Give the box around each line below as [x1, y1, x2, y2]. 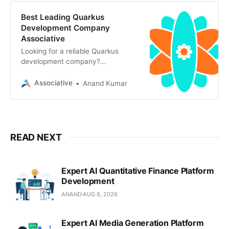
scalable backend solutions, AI [20, 77, 120, 86]
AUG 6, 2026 [83, 190, 118, 198]
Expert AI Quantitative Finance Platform [61, 165, 214, 176]
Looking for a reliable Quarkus [20, 47, 119, 55]
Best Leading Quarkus [20, 12, 104, 22]
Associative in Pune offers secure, [20, 67, 133, 76]
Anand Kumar [82, 79, 127, 87]
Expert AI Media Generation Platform [61, 217, 204, 228]
